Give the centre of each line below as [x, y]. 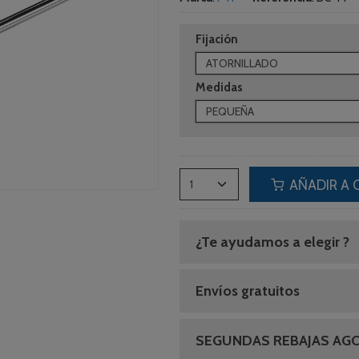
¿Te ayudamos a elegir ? [272, 242]
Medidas [219, 87]
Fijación [217, 39]
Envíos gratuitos [248, 291]
